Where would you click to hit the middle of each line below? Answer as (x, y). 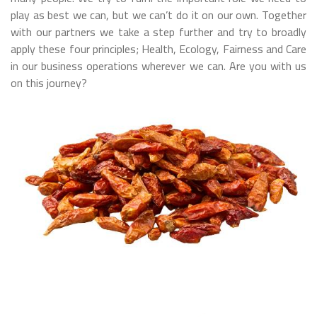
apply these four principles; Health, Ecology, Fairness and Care (158, 48)
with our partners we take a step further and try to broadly (158, 31)
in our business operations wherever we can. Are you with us (158, 65)
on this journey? (49, 82)
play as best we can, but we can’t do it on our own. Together (158, 15)
